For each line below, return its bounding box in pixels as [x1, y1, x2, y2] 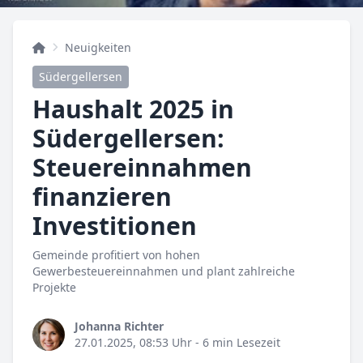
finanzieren [32, 180, 172, 214]
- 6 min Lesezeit [192, 335, 280, 351]
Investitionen [32, 209, 197, 243]
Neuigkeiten [65, 40, 131, 56]
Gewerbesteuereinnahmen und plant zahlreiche [32, 263, 295, 280]
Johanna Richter [75, 318, 164, 335]
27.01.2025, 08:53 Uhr [75, 335, 192, 351]
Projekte [32, 280, 76, 296]
